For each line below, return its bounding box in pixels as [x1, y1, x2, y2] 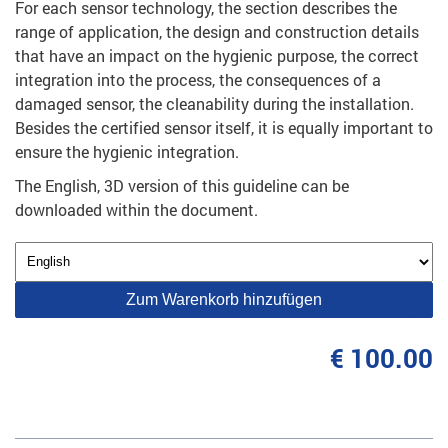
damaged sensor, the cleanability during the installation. [15, 92, 414, 114]
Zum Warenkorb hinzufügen [126, 290, 322, 308]
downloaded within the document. [15, 198, 262, 220]
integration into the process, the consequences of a [15, 68, 381, 90]
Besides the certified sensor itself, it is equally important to [15, 116, 433, 138]
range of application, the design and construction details [15, 20, 419, 42]
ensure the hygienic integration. [15, 140, 239, 162]
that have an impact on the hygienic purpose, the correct [15, 44, 419, 66]
